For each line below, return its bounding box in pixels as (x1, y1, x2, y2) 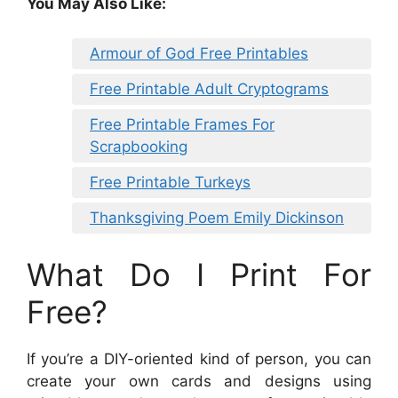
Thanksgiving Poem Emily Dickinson (90, 208, 344, 227)
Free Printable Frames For (90, 115, 275, 133)
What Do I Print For (27, 256, 371, 294)
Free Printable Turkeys (90, 172, 251, 191)
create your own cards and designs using (27, 372, 371, 391)
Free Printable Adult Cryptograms (90, 79, 329, 98)
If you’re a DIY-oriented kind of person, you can (27, 350, 371, 369)
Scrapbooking (90, 137, 187, 155)
